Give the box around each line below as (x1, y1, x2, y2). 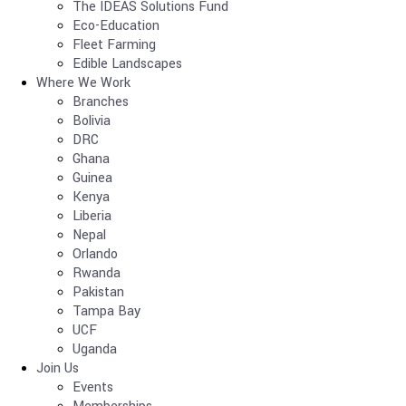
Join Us (36, 359, 79, 378)
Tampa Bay (72, 302, 140, 321)
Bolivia (72, 111, 111, 130)
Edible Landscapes (72, 54, 182, 73)
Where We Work (36, 73, 130, 92)
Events (72, 378, 113, 397)
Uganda (72, 340, 117, 359)
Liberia (72, 207, 111, 226)
